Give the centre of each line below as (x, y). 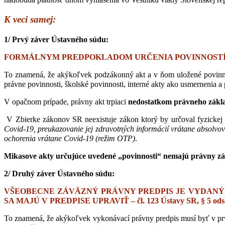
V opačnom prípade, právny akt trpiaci (66, 101)
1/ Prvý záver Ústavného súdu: (56, 39)
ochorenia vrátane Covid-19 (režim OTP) (70, 138)
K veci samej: (30, 20)
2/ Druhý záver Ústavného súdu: (59, 173)
